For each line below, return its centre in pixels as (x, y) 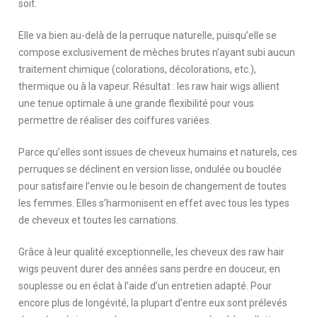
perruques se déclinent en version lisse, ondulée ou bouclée (150, 169)
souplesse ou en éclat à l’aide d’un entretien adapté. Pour (145, 286)
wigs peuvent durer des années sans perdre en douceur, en (150, 269)
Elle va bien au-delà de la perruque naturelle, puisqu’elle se (148, 35)
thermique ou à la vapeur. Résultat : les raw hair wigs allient (149, 86)
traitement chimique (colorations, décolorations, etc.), (138, 69)
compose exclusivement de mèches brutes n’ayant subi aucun (157, 52)
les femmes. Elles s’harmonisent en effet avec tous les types (154, 203)
